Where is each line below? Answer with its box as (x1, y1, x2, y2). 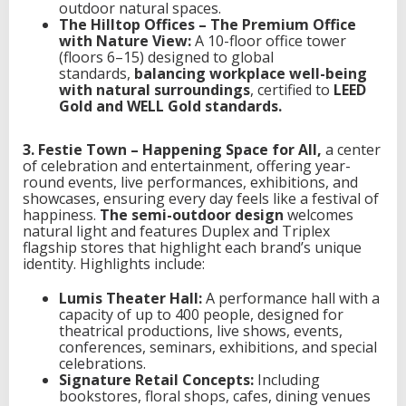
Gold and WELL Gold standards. (59, 96, 282, 116)
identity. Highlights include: (23, 253, 205, 274)
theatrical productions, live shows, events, (59, 320, 343, 341)
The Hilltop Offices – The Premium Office (59, 14, 356, 34)
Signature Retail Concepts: (59, 369, 254, 390)
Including (254, 369, 320, 390)
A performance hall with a (202, 287, 380, 308)
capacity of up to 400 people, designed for (59, 304, 343, 324)
